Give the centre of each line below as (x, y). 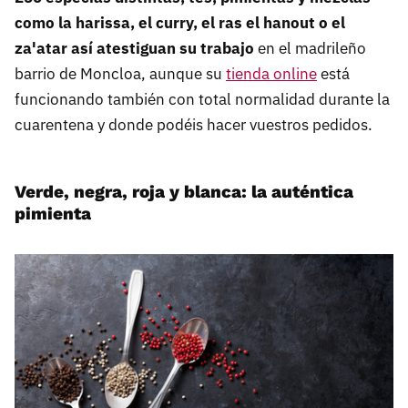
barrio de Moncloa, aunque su (120, 74)
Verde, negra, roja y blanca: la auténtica (184, 192)
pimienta (53, 214)
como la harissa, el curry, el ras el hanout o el (180, 23)
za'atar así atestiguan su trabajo (134, 49)
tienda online (271, 74)
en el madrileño (310, 49)
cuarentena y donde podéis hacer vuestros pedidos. (194, 125)
